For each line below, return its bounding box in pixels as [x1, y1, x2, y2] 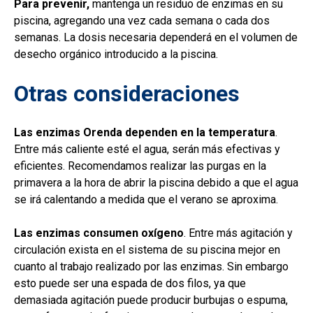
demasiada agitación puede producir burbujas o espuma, [14, 293, 288, 307]
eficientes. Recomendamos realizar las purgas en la [14, 159, 266, 173]
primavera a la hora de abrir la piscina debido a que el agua [14, 175, 298, 189]
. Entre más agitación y [184, 226, 293, 240]
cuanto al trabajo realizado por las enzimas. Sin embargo [14, 259, 289, 273]
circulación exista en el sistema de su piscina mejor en [14, 242, 280, 256]
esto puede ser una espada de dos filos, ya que [14, 276, 246, 290]
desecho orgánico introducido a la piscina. [14, 47, 221, 61]
